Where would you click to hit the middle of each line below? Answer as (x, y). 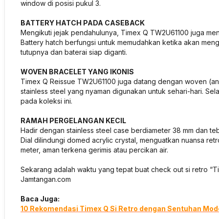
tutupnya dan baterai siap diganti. (74, 52)
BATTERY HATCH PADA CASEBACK (83, 23)
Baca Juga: (40, 199)
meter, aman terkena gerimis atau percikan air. (94, 150)
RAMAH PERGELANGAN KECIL (73, 120)
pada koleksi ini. (46, 101)
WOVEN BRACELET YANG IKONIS (77, 72)
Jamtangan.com (46, 179)
